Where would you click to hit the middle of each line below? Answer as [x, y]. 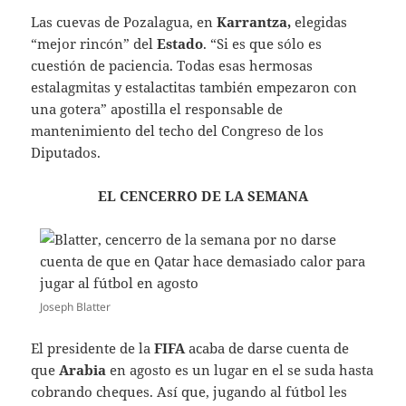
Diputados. [66, 152]
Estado [180, 43]
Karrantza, [252, 21]
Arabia [83, 369]
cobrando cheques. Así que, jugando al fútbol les [189, 391]
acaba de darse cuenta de [267, 348]
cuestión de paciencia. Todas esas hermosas [172, 65]
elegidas [319, 21]
